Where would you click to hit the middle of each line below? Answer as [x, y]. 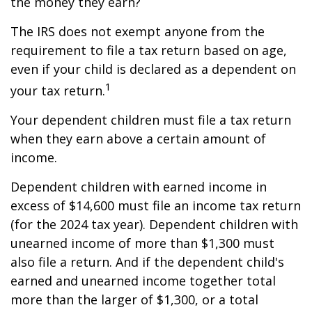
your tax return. [58, 91]
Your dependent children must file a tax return [151, 120]
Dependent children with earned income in [139, 187]
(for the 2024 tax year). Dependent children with [154, 224]
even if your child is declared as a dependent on [153, 69]
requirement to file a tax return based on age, [149, 50]
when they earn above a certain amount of [138, 139]
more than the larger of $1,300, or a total [134, 299]
